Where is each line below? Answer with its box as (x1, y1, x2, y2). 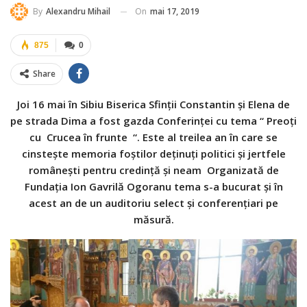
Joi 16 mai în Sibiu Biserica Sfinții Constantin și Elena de (17, 97, 290, 112)
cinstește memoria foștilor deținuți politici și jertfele (21, 147, 286, 161)
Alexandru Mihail (46, 5, 110, 18)
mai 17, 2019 (150, 5, 199, 17)
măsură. (133, 212, 174, 227)
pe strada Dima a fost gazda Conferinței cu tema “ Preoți (10, 114, 297, 128)
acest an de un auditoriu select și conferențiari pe (29, 196, 278, 210)
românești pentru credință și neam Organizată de (28, 163, 279, 177)
